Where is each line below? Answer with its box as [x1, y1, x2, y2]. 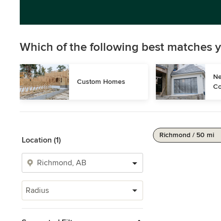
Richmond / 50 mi [159, 131, 214, 139]
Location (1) [22, 135, 61, 145]
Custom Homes [77, 77, 125, 86]
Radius [26, 185, 49, 195]
